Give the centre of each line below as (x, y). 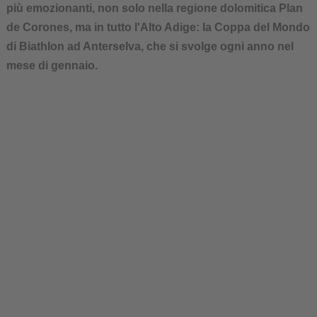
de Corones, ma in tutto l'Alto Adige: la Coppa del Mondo (158, 27)
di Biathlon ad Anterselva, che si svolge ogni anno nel (150, 46)
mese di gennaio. (52, 65)
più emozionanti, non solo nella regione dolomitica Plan (154, 8)
